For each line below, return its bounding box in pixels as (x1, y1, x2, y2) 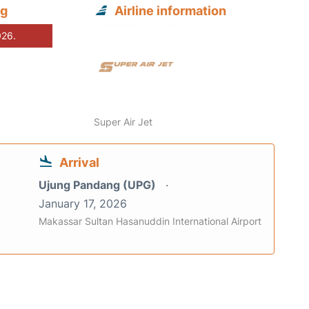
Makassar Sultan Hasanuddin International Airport (39, 215, 261, 228)
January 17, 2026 (39, 197, 127, 211)
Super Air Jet (94, 116, 153, 128)
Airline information (114, 3, 227, 19)
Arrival (59, 155, 99, 170)
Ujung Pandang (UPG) (39, 178, 159, 192)
